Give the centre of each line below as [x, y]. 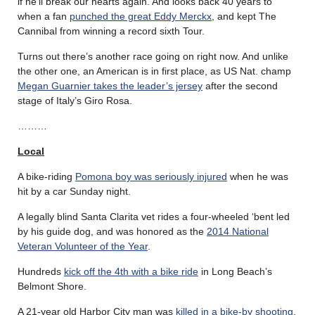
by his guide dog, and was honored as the [112, 231]
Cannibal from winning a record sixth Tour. [111, 31]
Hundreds [41, 271]
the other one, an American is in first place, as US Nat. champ [154, 71]
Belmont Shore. [52, 286]
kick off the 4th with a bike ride [131, 271]
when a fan [44, 16]
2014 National [238, 231]
